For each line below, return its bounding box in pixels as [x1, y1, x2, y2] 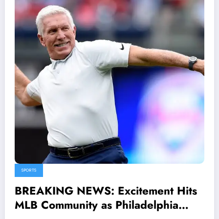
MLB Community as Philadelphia [15, 197, 178, 213]
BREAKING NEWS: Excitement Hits [15, 183, 197, 199]
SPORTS [22, 167, 36, 174]
